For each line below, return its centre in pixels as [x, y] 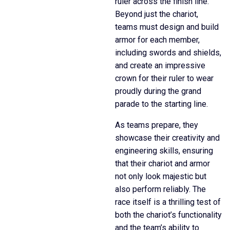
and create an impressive [160, 65]
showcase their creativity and [167, 138]
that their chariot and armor [162, 164]
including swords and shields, [168, 53]
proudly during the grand [158, 91]
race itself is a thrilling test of [168, 202]
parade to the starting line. [161, 104]
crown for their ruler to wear [164, 78]
